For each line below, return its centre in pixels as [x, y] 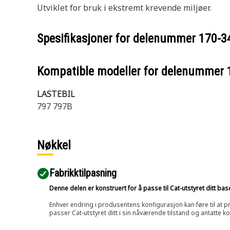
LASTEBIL [56, 94]
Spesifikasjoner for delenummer [118, 39]
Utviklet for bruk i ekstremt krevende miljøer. [124, 8]
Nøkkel [54, 145]
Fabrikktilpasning [83, 173]
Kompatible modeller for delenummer [132, 71]
